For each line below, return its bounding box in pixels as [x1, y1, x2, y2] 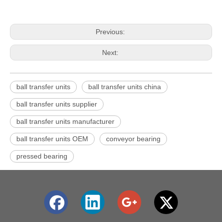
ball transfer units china [88, 83, 161, 91]
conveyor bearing [106, 135, 161, 143]
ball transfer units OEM [16, 135, 88, 143]
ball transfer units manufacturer [16, 117, 114, 125]
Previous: [95, 28, 127, 36]
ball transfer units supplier [16, 100, 97, 108]
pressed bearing [16, 152, 67, 160]
